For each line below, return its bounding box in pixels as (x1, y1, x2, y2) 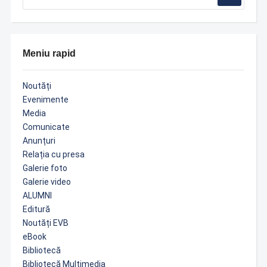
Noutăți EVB (22, 218, 69, 228)
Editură (22, 204, 50, 215)
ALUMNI (22, 191, 52, 201)
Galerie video (22, 177, 71, 187)
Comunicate (22, 122, 70, 132)
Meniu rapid (22, 48, 76, 59)
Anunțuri (22, 136, 55, 146)
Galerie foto (22, 163, 67, 173)
